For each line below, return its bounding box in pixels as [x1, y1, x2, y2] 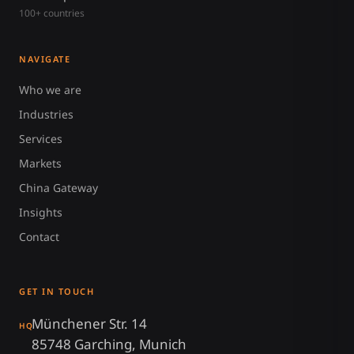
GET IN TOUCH [19, 285, 95, 297]
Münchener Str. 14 [32, 314, 147, 333]
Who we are [19, 82, 81, 97]
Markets [19, 156, 62, 171]
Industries [19, 107, 73, 122]
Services [19, 131, 62, 146]
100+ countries [19, 6, 85, 20]
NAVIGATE [19, 53, 71, 65]
